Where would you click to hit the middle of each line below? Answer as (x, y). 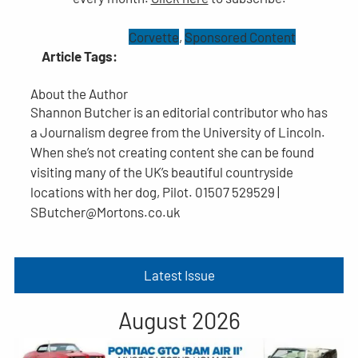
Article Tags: (79, 56)
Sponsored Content (240, 37)
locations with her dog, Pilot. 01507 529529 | (155, 192)
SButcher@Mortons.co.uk (105, 212)
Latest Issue (179, 275)
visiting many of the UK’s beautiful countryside (161, 172)
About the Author (79, 94)
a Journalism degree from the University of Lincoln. (177, 132)
